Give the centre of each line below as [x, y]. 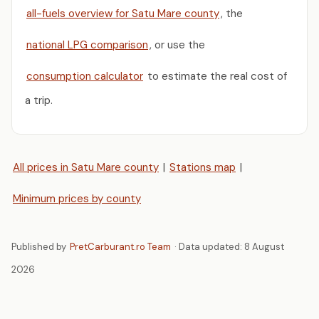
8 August [264, 247]
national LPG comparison [87, 45]
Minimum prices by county [77, 198]
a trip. [39, 100]
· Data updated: [208, 247]
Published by [40, 247]
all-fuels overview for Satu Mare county [123, 13]
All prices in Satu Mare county [86, 167]
